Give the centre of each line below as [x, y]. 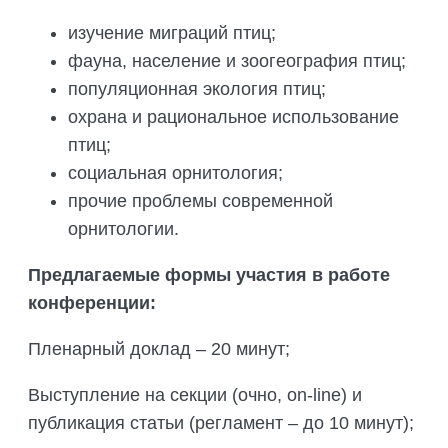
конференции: [92, 303]
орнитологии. [123, 229]
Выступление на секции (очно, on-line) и [195, 395]
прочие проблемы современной [200, 201]
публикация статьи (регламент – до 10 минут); [221, 423]
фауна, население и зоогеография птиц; [237, 61]
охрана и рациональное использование [233, 117]
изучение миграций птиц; [172, 33]
